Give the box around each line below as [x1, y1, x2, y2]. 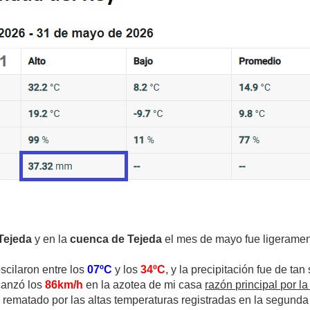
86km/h [45, 279, 84, 291]
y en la [32, 233, 71, 246]
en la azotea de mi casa [83, 279, 206, 291]
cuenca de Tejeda [70, 233, 163, 246]
